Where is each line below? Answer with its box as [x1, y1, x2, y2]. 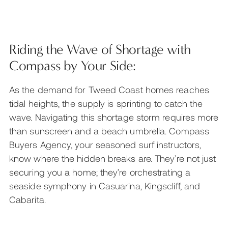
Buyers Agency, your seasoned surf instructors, [9, 138, 202, 150]
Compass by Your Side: [9, 57, 136, 74]
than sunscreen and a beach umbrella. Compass [9, 125, 209, 136]
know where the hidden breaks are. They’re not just [9, 152, 216, 164]
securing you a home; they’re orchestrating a [9, 166, 190, 178]
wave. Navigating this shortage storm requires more [9, 111, 219, 123]
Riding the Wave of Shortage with [9, 41, 191, 58]
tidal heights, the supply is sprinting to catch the [9, 97, 203, 109]
